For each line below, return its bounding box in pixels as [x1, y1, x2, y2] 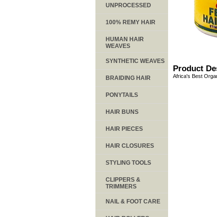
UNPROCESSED [106, 1, 151, 9]
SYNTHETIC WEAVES [106, 57, 165, 64]
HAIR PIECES [106, 125, 143, 132]
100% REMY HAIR [106, 18, 155, 26]
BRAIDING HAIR [106, 74, 151, 81]
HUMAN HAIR [106, 35, 144, 43]
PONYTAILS [106, 91, 138, 98]
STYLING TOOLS [106, 159, 151, 166]
